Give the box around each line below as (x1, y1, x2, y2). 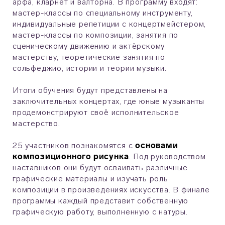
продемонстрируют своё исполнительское (13, 107, 179, 118)
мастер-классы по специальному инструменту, (13, 8, 193, 18)
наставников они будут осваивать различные (13, 163, 188, 173)
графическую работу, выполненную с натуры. (13, 207, 188, 217)
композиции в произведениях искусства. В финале (13, 185, 210, 195)
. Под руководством (129, 152, 206, 162)
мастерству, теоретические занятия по (13, 52, 165, 62)
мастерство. (13, 119, 60, 129)
